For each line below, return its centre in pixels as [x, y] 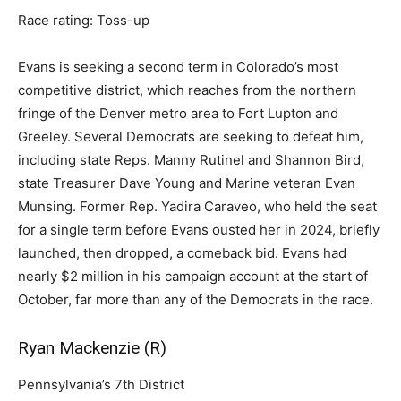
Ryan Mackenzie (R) [92, 348]
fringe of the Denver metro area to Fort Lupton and [178, 113]
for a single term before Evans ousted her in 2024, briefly [199, 230]
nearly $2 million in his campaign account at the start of [193, 276]
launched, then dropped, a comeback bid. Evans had [182, 253]
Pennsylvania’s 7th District [101, 384]
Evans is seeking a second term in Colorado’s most [178, 67]
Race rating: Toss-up [84, 20]
